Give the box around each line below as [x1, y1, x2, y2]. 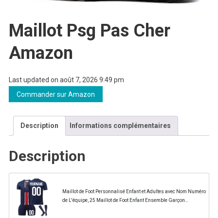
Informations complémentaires [69, 121, 171, 129]
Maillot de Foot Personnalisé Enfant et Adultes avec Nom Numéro [62, 189, 206, 195]
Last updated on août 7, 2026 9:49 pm [8, 75, 124, 84]
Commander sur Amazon [16, 90, 95, 98]
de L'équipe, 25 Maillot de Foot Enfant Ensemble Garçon [62, 198, 185, 203]
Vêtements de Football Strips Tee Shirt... [62, 206, 149, 212]
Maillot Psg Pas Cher [8, 20, 170, 41]
